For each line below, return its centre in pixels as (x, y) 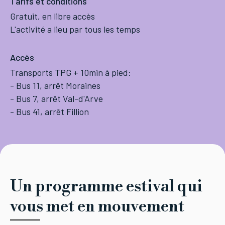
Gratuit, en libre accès (52, 16)
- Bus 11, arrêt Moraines (55, 86)
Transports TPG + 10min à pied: (71, 73)
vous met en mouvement (97, 207)
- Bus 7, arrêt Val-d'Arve (57, 99)
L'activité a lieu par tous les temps (75, 29)
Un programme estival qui (106, 187)
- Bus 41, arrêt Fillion (49, 112)
